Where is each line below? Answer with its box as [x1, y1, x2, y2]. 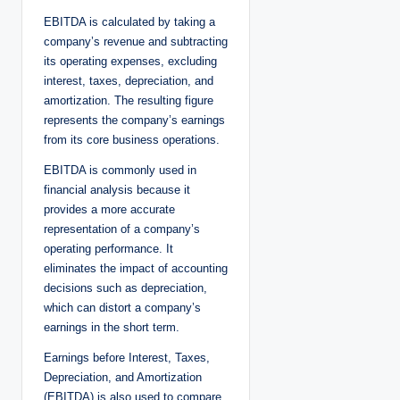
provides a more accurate [44, 202, 175, 216]
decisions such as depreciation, [44, 280, 207, 295]
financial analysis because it [44, 182, 190, 196]
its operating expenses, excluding [44, 54, 217, 68]
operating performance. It [44, 241, 173, 255]
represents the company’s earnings [44, 112, 225, 127]
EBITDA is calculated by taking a [44, 14, 215, 29]
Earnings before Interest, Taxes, [44, 350, 210, 364]
